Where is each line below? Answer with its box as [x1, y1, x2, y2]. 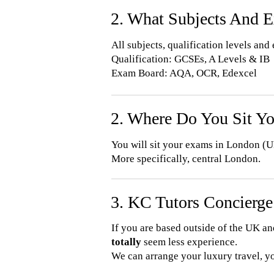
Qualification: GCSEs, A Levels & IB [111, 53, 270, 65]
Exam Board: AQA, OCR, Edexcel [111, 67, 257, 79]
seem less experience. [141, 236, 237, 248]
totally [111, 236, 141, 248]
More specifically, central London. [111, 153, 261, 165]
